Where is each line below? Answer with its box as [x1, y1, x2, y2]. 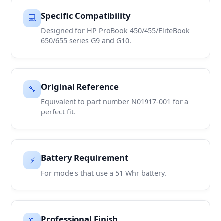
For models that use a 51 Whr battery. [41, 168, 167, 178]
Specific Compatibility [41, 9, 131, 21]
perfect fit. [41, 107, 76, 117]
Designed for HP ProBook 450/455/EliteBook [41, 26, 190, 36]
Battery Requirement [41, 152, 129, 164]
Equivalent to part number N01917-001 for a [41, 97, 189, 107]
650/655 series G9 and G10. [41, 36, 132, 46]
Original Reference [41, 81, 119, 93]
